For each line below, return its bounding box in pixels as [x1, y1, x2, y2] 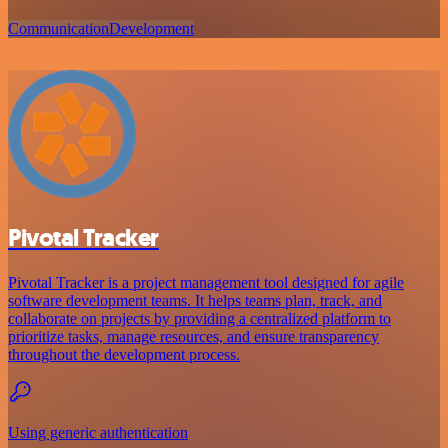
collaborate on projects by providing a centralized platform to [8, 309, 391, 327]
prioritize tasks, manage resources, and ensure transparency [8, 327, 379, 345]
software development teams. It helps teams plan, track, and [8, 291, 382, 309]
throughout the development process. [8, 345, 240, 363]
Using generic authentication [8, 423, 188, 441]
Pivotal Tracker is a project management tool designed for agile [8, 273, 404, 291]
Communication [8, 19, 109, 37]
